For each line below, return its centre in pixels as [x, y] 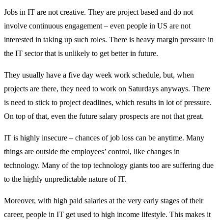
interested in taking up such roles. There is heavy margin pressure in [109, 39]
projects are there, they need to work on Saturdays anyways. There [107, 88]
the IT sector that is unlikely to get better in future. [81, 53]
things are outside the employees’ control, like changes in [92, 151]
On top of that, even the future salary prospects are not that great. [104, 116]
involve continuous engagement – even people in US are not [97, 26]
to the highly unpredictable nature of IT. [65, 179]
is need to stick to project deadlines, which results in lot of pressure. [108, 102]
